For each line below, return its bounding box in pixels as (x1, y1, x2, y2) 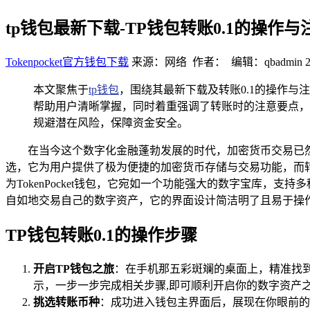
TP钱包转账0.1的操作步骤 (6, 226, 197, 244)
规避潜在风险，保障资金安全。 (33, 116, 188, 129)
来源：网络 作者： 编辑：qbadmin (131, 55, 302, 68)
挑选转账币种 (33, 295, 100, 308)
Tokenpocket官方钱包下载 (6, 55, 129, 68)
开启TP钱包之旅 (33, 262, 114, 275)
